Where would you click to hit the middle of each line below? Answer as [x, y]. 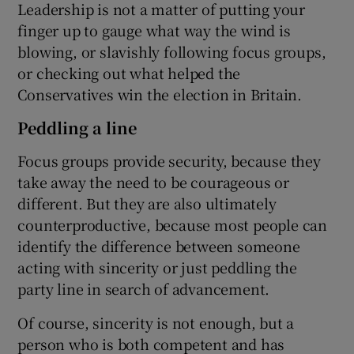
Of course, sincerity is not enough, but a [156, 322]
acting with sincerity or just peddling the [158, 267]
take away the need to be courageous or [153, 181]
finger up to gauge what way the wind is [154, 30]
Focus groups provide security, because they [169, 160]
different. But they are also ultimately [147, 203]
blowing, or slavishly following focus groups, [172, 51]
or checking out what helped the [129, 72]
